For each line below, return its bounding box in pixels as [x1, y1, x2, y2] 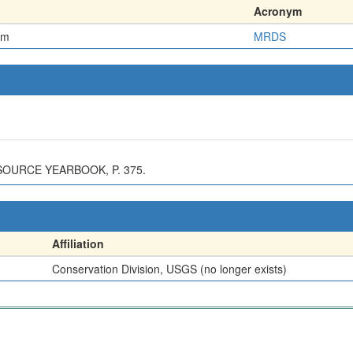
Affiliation [52, 235, 104, 251]
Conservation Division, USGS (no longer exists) [52, 260, 287, 277]
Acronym [254, 2, 302, 19]
